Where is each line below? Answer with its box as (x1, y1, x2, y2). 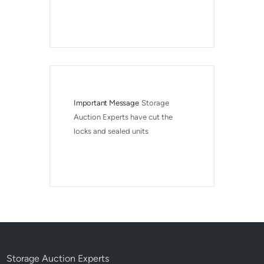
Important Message (74, 98, 139, 107)
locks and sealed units (74, 127, 148, 136)
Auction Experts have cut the (74, 113, 174, 121)
